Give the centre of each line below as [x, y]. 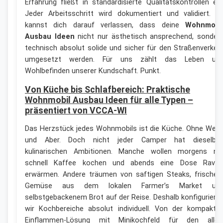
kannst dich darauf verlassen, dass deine [105, 25]
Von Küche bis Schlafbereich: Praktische [108, 89]
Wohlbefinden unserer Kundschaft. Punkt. [93, 71]
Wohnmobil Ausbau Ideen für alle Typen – [109, 100]
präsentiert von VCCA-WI [76, 110]
